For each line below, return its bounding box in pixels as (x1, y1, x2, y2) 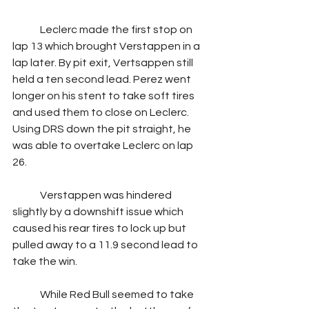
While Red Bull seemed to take (12, 289, 40, 301)
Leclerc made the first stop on (12, 24, 40, 36)
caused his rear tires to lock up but (12, 223, 188, 235)
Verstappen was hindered (12, 190, 40, 201)
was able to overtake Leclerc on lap (12, 140, 195, 152)
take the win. (12, 256, 77, 268)
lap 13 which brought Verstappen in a (12, 41, 202, 52)
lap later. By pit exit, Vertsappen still (12, 57, 195, 69)
